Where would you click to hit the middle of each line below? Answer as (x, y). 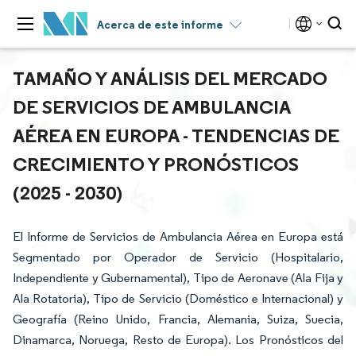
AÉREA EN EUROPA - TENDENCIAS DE (176, 135)
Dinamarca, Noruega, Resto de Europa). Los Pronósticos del (178, 340)
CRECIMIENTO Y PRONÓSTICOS (156, 164)
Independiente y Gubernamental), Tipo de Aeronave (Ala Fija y (178, 278)
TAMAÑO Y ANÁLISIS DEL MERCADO (170, 78)
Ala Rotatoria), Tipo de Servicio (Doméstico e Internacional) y (178, 298)
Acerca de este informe (160, 25)
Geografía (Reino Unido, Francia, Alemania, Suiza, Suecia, (178, 319)
